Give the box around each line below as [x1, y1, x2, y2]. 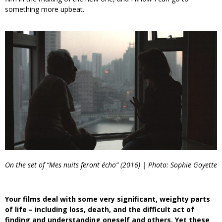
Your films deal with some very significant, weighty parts [5, 194, 210, 204]
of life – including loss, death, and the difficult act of [5, 204, 194, 214]
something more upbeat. [5, 4, 84, 14]
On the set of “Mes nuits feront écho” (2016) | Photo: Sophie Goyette [5, 160, 217, 169]
